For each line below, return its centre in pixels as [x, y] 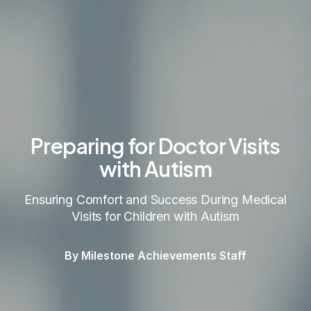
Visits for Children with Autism [155, 216]
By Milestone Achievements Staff [155, 255]
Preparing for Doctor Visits [155, 145]
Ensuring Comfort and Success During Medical [155, 199]
